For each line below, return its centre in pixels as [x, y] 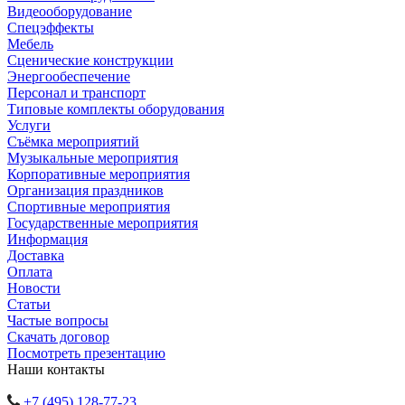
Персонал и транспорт [76, 93]
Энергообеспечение [69, 77]
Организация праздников [85, 191]
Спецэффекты [51, 28]
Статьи [29, 305]
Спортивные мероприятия [89, 207]
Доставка [36, 256]
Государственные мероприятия [103, 223]
